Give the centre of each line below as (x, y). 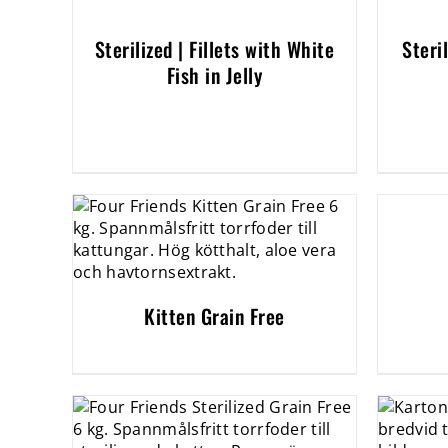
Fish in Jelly (214, 75)
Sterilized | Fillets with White (214, 49)
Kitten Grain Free (214, 316)
